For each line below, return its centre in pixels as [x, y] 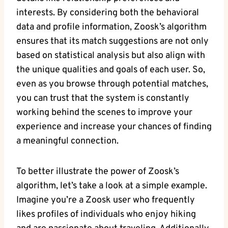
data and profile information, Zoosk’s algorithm [111, 27]
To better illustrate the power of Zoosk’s [98, 172]
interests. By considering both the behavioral [108, 13]
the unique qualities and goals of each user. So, [111, 70]
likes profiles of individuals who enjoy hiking [106, 214]
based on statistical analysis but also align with [111, 55]
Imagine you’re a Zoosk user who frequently [106, 200]
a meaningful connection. [67, 141]
